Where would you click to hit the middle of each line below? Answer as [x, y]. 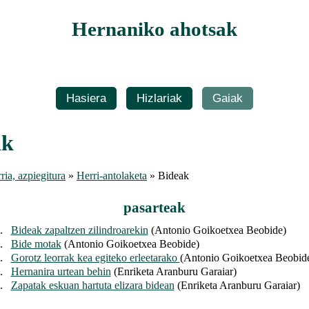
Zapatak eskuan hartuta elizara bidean [92, 286]
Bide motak [36, 244]
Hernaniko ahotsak [154, 29]
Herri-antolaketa [112, 176]
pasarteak [154, 208]
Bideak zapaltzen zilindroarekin [79, 230]
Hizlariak [159, 98]
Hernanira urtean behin [61, 272]
